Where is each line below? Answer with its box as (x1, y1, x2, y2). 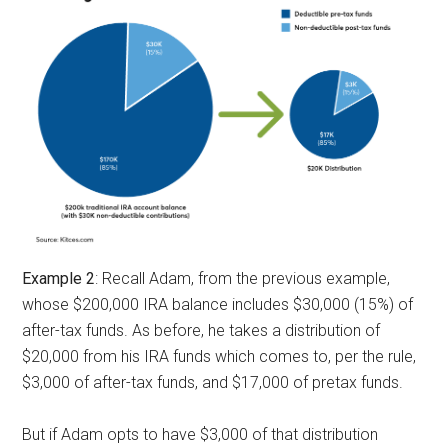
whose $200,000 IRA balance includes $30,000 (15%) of (22, 294, 414, 314)
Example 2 (22, 268, 96, 288)
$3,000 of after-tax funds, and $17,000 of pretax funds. (22, 372, 404, 392)
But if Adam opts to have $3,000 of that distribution (22, 424, 379, 444)
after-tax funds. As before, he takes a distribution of (22, 320, 381, 340)
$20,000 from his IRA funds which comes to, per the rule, (22, 346, 417, 366)
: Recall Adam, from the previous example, (95, 268, 391, 288)
